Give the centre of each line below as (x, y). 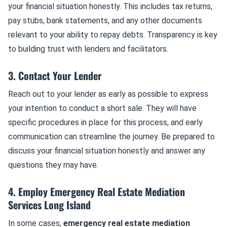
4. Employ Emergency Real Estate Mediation (97, 192)
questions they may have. (53, 165)
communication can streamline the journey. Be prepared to (111, 137)
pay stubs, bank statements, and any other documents (105, 21)
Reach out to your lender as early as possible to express (108, 94)
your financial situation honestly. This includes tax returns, (110, 6)
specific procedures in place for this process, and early (105, 122)
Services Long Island (49, 205)
